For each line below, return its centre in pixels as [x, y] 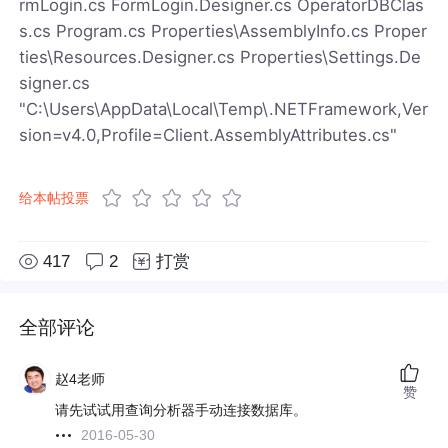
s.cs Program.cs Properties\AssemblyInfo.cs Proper [223, 30]
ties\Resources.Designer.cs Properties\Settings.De [220, 56]
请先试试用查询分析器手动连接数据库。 [181, 410]
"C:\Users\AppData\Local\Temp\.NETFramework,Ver [224, 108]
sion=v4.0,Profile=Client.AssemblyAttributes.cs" [208, 134]
